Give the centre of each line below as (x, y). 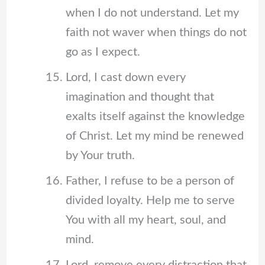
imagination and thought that (140, 97)
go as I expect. (103, 52)
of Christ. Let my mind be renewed (154, 136)
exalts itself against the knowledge (155, 117)
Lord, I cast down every (125, 78)
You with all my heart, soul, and (146, 220)
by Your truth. (100, 156)
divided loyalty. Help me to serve (150, 201)
